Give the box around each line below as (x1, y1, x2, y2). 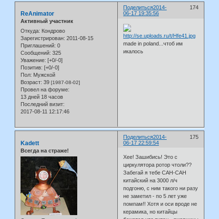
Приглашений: (21, 42, 56, 48)
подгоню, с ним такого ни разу (123, 185, 198, 192)
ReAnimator (21, 10, 54, 18)
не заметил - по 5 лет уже (123, 193, 187, 199)
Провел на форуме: (21, 86, 69, 92)
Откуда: (21, 27, 40, 34)
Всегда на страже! (21, 147, 69, 153)
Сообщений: (21, 49, 51, 56)
